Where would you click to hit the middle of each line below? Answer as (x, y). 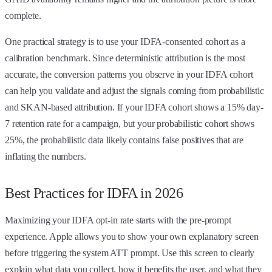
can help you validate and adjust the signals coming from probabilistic (134, 90)
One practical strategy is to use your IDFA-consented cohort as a (125, 41)
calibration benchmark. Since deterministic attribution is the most (125, 58)
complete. (23, 15)
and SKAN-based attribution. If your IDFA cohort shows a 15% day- (134, 107)
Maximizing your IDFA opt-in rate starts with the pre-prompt (118, 220)
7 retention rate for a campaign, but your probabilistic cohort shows (130, 123)
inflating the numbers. (46, 156)
